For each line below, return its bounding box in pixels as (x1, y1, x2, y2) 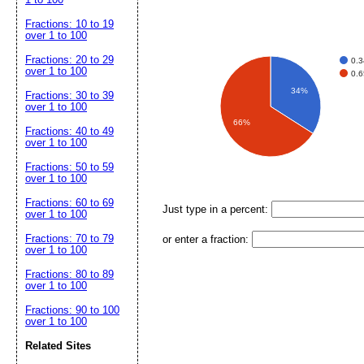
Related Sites (25, 340, 91, 352)
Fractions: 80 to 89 (25, 268, 114, 280)
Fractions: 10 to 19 (25, 18, 114, 30)
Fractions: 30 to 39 (25, 89, 114, 102)
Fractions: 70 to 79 (25, 232, 114, 245)
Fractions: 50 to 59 (25, 161, 114, 173)
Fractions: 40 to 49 (25, 125, 114, 137)
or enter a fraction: (162, 233, 252, 245)
